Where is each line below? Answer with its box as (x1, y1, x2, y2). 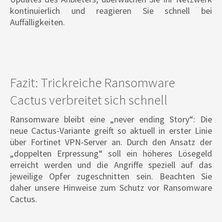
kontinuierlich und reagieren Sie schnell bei (10, 5, 212, 17)
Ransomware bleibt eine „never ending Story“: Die (10, 113, 212, 125)
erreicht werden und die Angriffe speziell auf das (10, 159, 212, 171)
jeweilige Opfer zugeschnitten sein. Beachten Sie (10, 170, 212, 182)
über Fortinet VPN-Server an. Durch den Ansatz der (10, 136, 212, 148)
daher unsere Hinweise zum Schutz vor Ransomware (10, 182, 212, 194)
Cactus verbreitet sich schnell (10, 91, 167, 109)
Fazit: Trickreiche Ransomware (10, 74, 175, 91)
